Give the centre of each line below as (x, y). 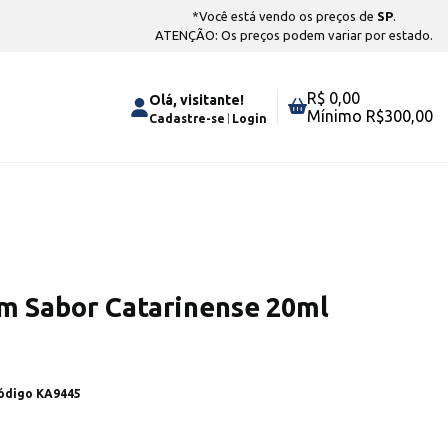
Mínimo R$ (345, 116)
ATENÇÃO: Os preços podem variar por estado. (294, 35)
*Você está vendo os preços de (283, 16)
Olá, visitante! (196, 99)
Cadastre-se (187, 118)
